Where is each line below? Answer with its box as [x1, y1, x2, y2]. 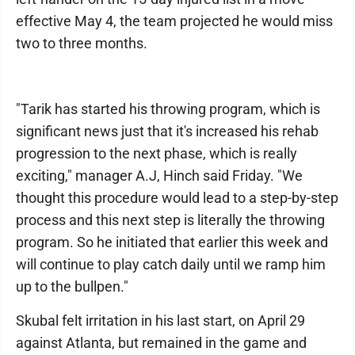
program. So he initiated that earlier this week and [16, 234, 328, 251]
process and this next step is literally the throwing [16, 212, 325, 229]
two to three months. [16, 35, 147, 52]
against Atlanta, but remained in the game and [16, 334, 307, 352]
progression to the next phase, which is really [16, 145, 297, 162]
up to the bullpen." [16, 278, 128, 296]
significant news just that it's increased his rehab [16, 123, 319, 140]
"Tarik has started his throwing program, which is [16, 101, 320, 118]
